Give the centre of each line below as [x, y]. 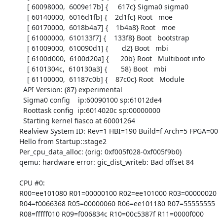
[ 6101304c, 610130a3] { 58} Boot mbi [23, 69]
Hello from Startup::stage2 [63, 141]
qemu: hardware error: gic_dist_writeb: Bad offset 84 [106, 162]
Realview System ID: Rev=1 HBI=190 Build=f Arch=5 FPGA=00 [118, 131]
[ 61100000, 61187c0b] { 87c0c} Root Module [23, 79]
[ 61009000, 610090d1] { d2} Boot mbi [23, 48]
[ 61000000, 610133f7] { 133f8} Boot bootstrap [23, 37]
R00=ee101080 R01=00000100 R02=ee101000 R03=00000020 [118, 193]
